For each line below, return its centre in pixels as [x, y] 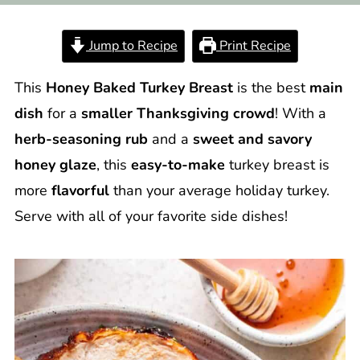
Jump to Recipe [132, 46]
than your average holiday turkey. [219, 190]
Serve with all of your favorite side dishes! [151, 216]
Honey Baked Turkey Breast [139, 88]
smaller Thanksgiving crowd [178, 113]
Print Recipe [254, 46]
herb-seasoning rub [81, 139]
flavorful [80, 190]
